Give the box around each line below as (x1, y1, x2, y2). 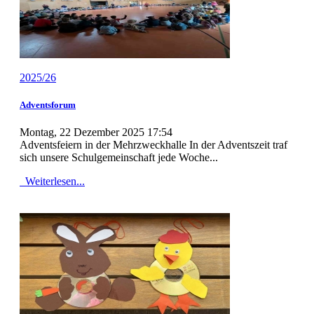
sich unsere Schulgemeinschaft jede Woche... (20, 151, 218, 163)
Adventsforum (20, 99, 76, 110)
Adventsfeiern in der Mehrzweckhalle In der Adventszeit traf (20, 138, 287, 151)
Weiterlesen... (22, 175, 85, 187)
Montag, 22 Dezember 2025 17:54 (20, 125, 172, 138)
